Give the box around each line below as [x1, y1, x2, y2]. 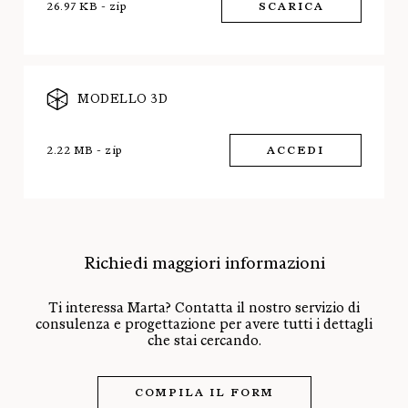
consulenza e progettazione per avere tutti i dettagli [36, 316, 372, 333]
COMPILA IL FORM [134, 386, 274, 400]
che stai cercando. [147, 332, 261, 350]
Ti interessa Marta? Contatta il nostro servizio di [48, 300, 360, 317]
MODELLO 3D [77, 92, 168, 107]
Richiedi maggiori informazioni [83, 252, 325, 274]
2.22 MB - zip [46, 144, 123, 158]
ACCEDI [267, 144, 324, 158]
